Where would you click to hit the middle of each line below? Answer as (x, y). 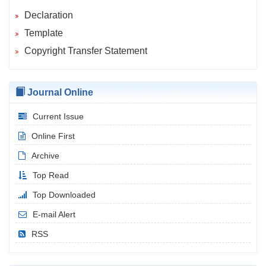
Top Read (51, 175)
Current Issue (58, 117)
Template (44, 33)
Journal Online (59, 93)
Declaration (49, 15)
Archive (45, 156)
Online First (53, 136)
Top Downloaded (64, 195)
